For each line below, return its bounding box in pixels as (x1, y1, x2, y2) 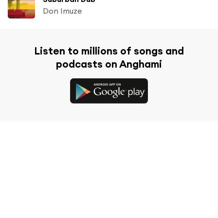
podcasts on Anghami (56, 57, 162, 71)
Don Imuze (43, 5, 82, 16)
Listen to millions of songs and (34, 44, 184, 57)
